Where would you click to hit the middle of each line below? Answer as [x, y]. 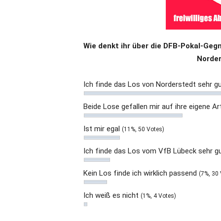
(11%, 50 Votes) [143, 129]
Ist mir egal [103, 129]
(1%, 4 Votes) [158, 196]
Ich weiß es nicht [112, 196]
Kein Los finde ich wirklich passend [141, 173]
